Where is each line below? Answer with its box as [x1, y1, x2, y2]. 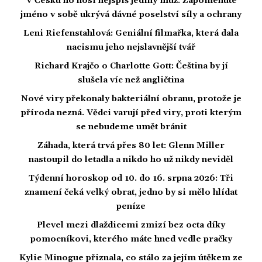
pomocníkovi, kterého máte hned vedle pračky [30, 233, 232, 244]
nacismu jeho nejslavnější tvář [67, 42, 195, 53]
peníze [116, 201, 146, 212]
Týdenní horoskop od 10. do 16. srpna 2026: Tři [29, 173, 233, 184]
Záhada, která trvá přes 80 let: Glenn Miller [37, 140, 225, 151]
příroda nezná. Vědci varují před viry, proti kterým [20, 107, 242, 118]
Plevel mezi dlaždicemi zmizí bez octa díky [37, 219, 225, 230]
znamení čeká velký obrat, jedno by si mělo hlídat [25, 187, 237, 198]
